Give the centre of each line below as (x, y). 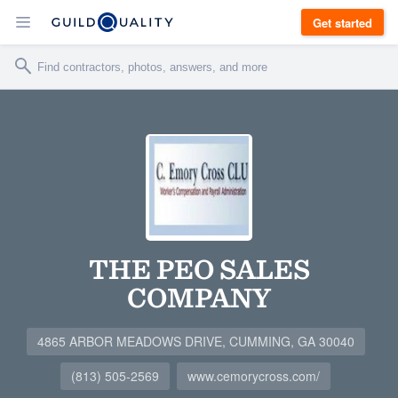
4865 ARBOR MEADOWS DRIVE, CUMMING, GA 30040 (195, 341)
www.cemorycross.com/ (254, 376)
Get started (342, 22)
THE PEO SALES (199, 269)
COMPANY (199, 297)
